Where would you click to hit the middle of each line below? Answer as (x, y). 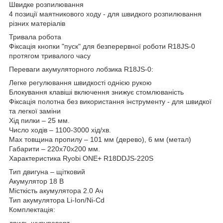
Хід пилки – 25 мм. (39, 120)
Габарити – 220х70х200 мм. (55, 149)
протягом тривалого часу (50, 56)
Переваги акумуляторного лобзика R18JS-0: (81, 69)
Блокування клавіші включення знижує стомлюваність (96, 92)
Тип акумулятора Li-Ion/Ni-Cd (57, 200)
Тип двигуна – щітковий (47, 171)
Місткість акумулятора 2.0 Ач (56, 190)
